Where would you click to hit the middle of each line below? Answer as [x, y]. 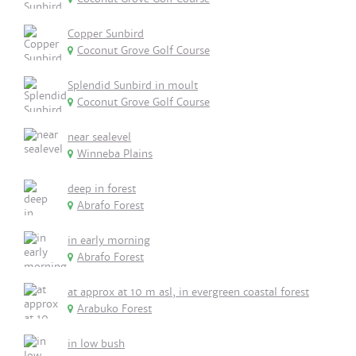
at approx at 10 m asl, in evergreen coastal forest [188, 292]
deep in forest [102, 189]
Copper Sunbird [106, 34]
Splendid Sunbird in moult [133, 85]
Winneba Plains [115, 154]
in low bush [96, 344]
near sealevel [99, 137]
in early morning [109, 240]
